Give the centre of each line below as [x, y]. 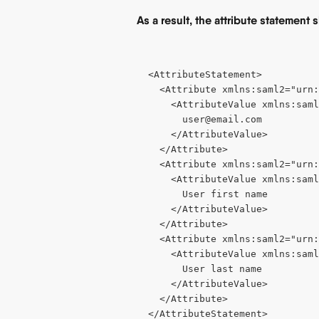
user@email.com [222, 120]
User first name [208, 194]
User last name [205, 269]
